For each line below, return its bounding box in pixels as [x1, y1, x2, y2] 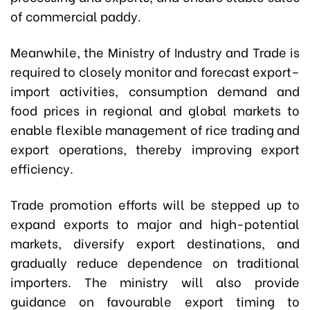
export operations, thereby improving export [10, 138, 300, 158]
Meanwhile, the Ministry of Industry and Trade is [10, 42, 300, 61]
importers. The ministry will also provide [10, 271, 300, 291]
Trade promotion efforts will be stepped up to [10, 194, 300, 213]
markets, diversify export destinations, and [10, 232, 300, 252]
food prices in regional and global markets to [10, 100, 300, 119]
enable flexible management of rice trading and [10, 119, 300, 138]
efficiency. [10, 158, 73, 177]
